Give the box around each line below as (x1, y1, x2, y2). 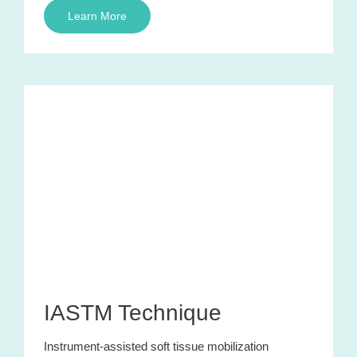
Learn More (68, 9, 127, 22)
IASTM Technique (44, 300, 222, 325)
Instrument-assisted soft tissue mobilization (44, 339, 269, 353)
